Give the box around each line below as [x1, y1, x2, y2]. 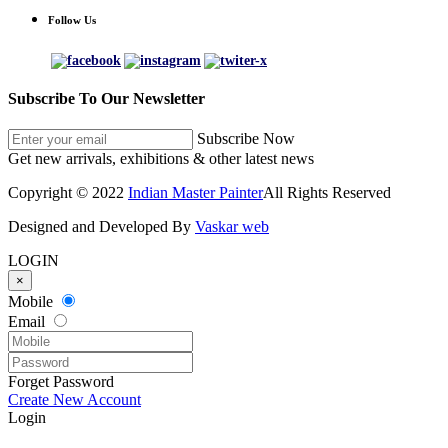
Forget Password [8, 373, 114, 391]
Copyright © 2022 [8, 184, 128, 202]
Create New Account [8, 391, 141, 409]
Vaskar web [195, 218, 269, 236]
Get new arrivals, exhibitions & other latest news [8, 150, 314, 168]
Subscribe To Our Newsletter [8, 89, 205, 107]
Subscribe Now [197, 130, 295, 148]
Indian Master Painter [128, 184, 263, 202]
